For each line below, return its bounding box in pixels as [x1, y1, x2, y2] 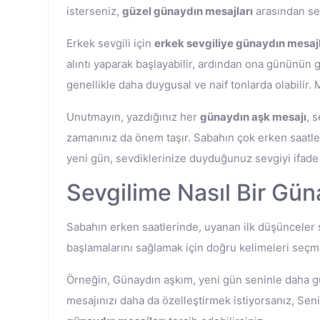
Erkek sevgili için [66, 36, 154, 50]
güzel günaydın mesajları [122, 4, 253, 18]
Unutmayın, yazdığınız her [66, 110, 200, 124]
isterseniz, [66, 4, 122, 18]
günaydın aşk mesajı [200, 110, 306, 124]
